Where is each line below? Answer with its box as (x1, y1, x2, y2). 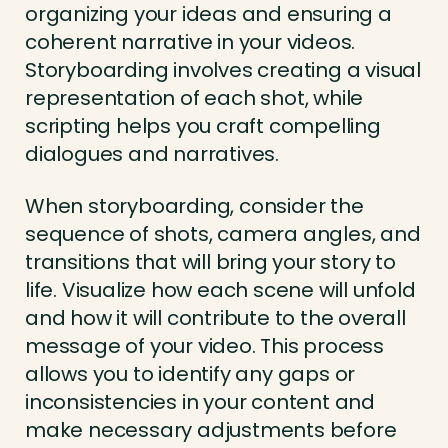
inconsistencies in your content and (25, 388, 375, 417)
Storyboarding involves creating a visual (25, 56, 421, 85)
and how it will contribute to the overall (25, 304, 406, 333)
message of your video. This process (25, 332, 384, 361)
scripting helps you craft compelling (25, 112, 381, 141)
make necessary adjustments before (25, 416, 397, 445)
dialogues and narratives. (25, 140, 280, 169)
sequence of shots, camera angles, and (25, 220, 421, 249)
